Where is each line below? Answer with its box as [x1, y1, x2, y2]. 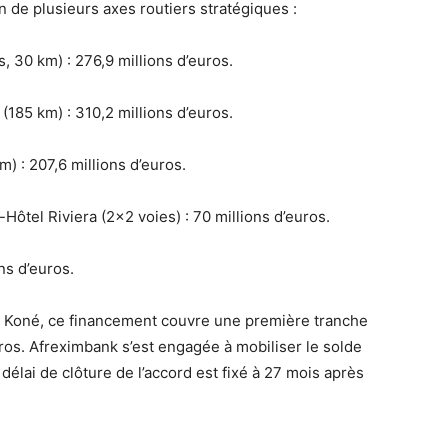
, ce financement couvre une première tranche [40, 311, 368, 330]
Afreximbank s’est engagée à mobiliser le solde [29, 337, 362, 356]
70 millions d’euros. [189, 207, 330, 226]
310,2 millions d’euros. [71, 103, 233, 122]
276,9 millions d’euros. [71, 51, 233, 70]
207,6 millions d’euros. [25, 155, 186, 174]
